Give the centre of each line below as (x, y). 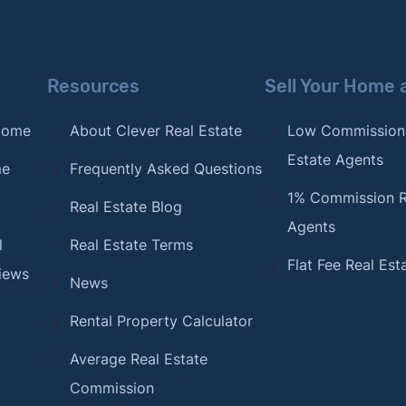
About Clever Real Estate (155, 130)
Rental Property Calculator (161, 321)
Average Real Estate (138, 359)
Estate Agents (335, 159)
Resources (93, 86)
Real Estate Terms (131, 245)
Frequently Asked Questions (165, 169)
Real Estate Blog (126, 207)
